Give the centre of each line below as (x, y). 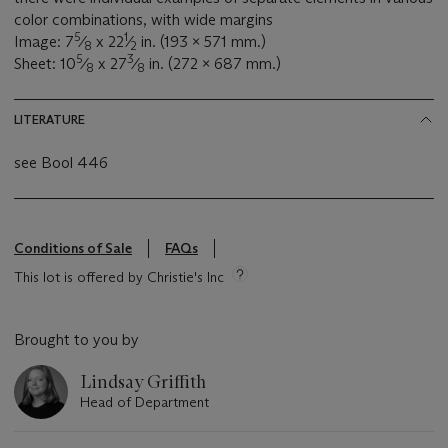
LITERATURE (49, 119)
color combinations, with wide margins (143, 19)
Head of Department (144, 401)
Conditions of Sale (73, 247)
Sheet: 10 (45, 63)
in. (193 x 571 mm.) (201, 41)
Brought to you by (76, 339)
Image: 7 (44, 41)
